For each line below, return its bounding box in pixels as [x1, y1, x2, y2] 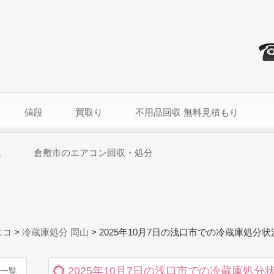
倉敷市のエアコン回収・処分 [34, 148, 153, 158]
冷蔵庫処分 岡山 [22, 228, 89, 237]
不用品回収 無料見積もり [135, 108, 239, 117]
